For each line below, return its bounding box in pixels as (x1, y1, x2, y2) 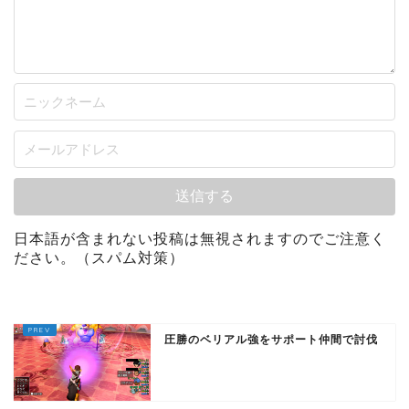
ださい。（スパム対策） (14, 249, 184, 266)
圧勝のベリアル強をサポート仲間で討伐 (164, 332, 378, 346)
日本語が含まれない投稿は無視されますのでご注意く (14, 230, 386, 246)
